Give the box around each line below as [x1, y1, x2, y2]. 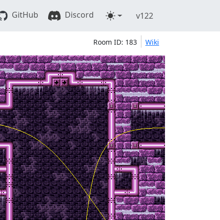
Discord [63, 9, 94, 21]
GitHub [9, 9, 38, 21]
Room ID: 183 [93, 37, 137, 47]
